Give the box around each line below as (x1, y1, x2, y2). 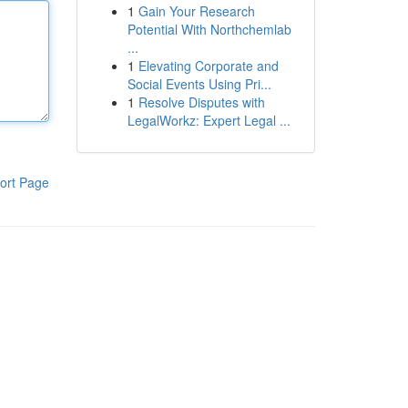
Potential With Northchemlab (127, 20, 291, 38)
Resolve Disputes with (138, 93, 265, 111)
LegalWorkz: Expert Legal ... (127, 111, 291, 129)
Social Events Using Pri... (127, 75, 271, 93)
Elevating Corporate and (138, 56, 279, 75)
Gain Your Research (138, 2, 255, 20)
